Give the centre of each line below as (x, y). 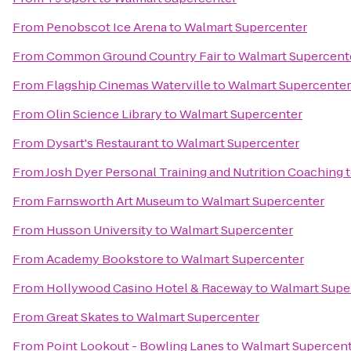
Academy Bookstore (105, 259)
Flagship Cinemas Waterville (128, 85)
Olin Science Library (104, 114)
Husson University (100, 230)
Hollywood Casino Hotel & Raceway (150, 288)
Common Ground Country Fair (134, 56)
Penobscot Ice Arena (107, 27)
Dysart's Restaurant (103, 143)
